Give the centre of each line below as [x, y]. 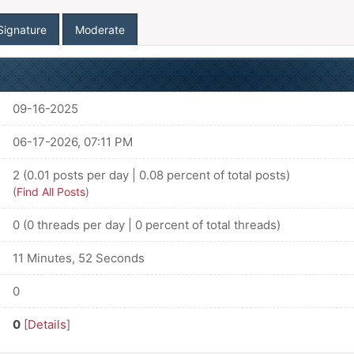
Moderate [100, 30]
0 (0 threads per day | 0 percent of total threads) [146, 225]
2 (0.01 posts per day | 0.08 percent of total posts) [151, 175]
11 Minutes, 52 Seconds [78, 258]
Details [47, 324]
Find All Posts [51, 192]
